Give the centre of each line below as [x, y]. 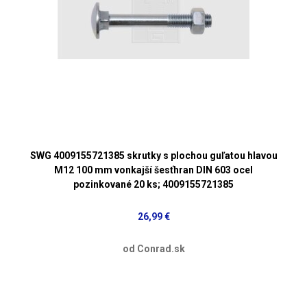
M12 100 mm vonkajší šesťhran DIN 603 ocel [153, 170]
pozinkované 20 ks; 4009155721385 [153, 184]
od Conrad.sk [153, 248]
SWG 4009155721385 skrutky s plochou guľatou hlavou [153, 155]
